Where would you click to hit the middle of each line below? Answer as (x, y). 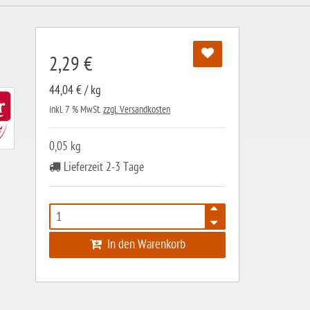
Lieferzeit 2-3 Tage (102, 167)
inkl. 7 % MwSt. (76, 110)
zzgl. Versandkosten (137, 110)
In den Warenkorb (143, 245)
